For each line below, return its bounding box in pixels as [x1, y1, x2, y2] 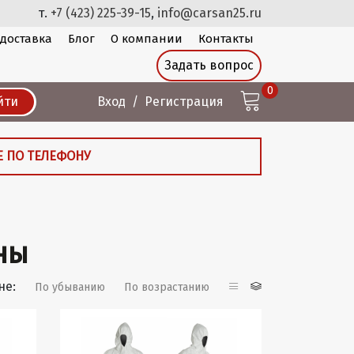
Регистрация [145, 94, 224, 109]
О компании [111, 32, 183, 46]
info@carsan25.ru [157, 6, 262, 21]
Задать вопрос [164, 58, 254, 73]
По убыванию [35, 281, 105, 295]
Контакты [198, 32, 254, 46]
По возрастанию [124, 281, 209, 295]
